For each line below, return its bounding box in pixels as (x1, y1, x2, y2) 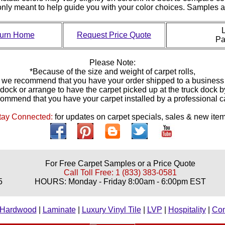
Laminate (42, 205, 76, 214)
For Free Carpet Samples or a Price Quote (45, 159, 195, 168)
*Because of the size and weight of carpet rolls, (30, 67, 195, 76)
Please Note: (89, 58, 136, 67)
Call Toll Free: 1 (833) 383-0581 (63, 168, 177, 177)
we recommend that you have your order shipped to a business (1, 76, 224, 85)
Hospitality (168, 205, 206, 214)
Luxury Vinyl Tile (81, 205, 141, 214)
